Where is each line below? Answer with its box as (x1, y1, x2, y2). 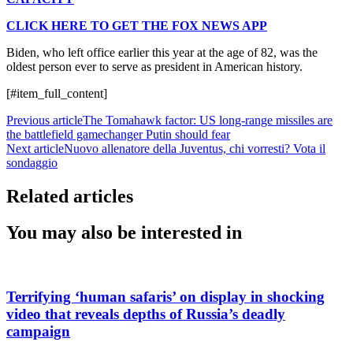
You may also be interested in (6, 222, 242, 243)
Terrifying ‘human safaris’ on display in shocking (6, 288, 325, 306)
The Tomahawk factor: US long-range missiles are (83, 113, 333, 127)
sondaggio (6, 155, 58, 169)
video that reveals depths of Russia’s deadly (6, 306, 285, 323)
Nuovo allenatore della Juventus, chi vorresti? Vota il (64, 141, 325, 155)
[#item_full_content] (6, 86, 107, 100)
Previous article (6, 113, 83, 127)
